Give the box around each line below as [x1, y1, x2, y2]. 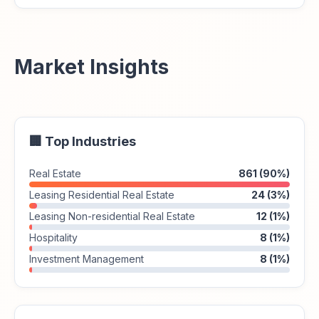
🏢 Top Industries [29, 134, 136, 149]
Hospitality [29, 231, 78, 244]
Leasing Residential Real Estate [29, 189, 174, 201]
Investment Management [29, 253, 144, 265]
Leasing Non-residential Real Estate [29, 210, 195, 222]
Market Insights [14, 55, 169, 79]
